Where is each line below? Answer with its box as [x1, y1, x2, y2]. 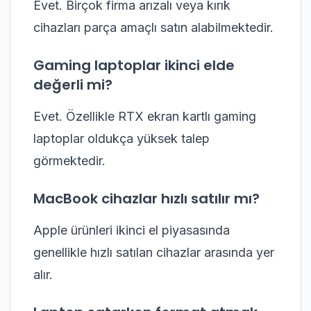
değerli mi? [33, 75, 112, 94]
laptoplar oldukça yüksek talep [33, 131, 210, 146]
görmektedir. [33, 153, 106, 168]
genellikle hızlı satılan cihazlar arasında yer [33, 245, 274, 260]
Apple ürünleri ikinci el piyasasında [33, 223, 230, 237]
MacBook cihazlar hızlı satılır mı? [33, 189, 260, 208]
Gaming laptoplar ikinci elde [33, 56, 235, 75]
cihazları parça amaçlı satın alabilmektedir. [33, 20, 274, 35]
